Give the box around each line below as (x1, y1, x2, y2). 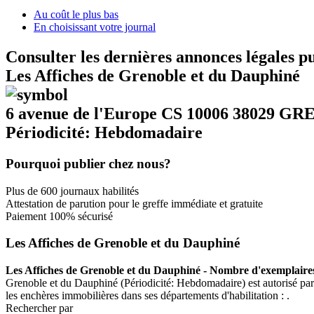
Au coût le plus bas (34, 8, 118, 20)
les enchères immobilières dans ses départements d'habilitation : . (6, 289, 289, 301)
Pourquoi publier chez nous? (6, 156, 171, 171)
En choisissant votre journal (34, 21, 156, 33)
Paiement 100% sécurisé (6, 210, 113, 222)
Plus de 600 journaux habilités (6, 184, 139, 197)
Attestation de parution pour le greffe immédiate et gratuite (6, 197, 263, 210)
